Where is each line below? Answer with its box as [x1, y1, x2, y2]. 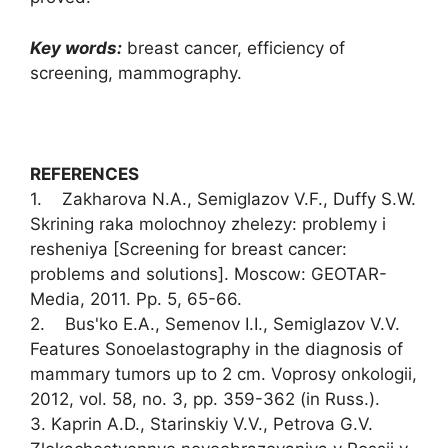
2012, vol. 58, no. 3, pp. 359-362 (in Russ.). [30, 388, 380, 409]
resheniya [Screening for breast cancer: [30, 238, 347, 259]
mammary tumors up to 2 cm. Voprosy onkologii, [30, 363, 417, 384]
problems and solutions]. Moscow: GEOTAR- [30, 263, 387, 284]
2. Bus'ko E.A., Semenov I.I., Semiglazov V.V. [30, 313, 400, 334]
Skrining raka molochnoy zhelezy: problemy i [30, 213, 386, 234]
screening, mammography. [30, 62, 242, 83]
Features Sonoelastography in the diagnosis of [30, 338, 403, 359]
